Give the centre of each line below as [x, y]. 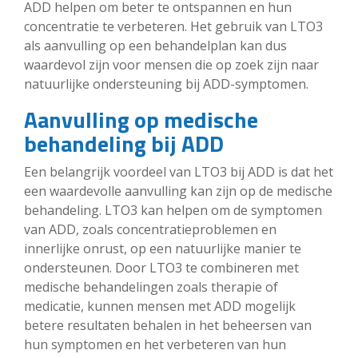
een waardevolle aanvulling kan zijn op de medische [178, 191]
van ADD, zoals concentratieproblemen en [150, 229]
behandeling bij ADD [124, 143]
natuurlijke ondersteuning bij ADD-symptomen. [166, 84]
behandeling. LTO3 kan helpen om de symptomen [173, 210]
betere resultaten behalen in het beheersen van [168, 325]
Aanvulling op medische [141, 119]
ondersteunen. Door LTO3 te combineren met [161, 267]
